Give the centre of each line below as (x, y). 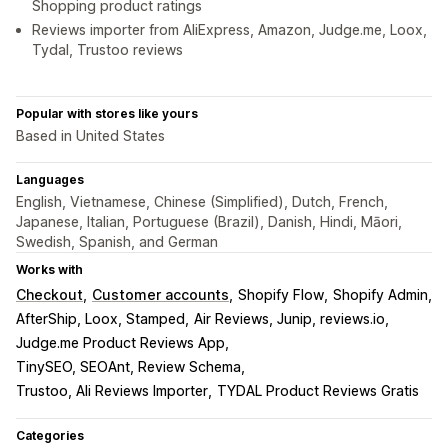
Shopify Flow (281, 295)
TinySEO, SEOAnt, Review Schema (128, 367)
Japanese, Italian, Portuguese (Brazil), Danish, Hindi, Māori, (209, 222)
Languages (50, 180)
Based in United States (90, 136)
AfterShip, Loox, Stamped (100, 319)
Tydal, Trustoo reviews (107, 50)
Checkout (49, 295)
